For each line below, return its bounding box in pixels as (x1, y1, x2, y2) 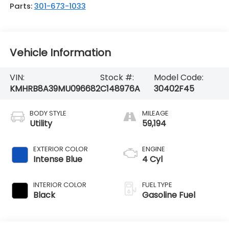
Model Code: (154, 72, 204, 84)
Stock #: (100, 72, 134, 84)
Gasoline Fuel (142, 189, 195, 201)
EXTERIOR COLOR (33, 144, 88, 154)
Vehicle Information (9, 45, 111, 60)
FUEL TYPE (142, 180, 172, 190)
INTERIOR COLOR (33, 180, 86, 190)
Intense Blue (33, 153, 82, 166)
